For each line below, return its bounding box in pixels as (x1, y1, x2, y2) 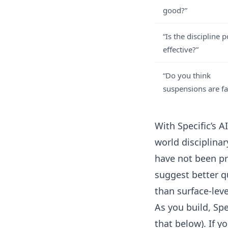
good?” (163, 5, 187, 15)
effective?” (163, 44, 198, 54)
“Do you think (163, 70, 211, 80)
